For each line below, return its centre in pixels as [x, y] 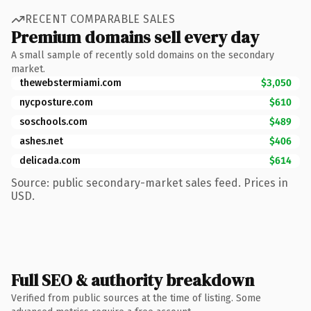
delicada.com [50, 160]
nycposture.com [56, 102]
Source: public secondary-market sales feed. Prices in [150, 183]
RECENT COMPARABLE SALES [100, 19]
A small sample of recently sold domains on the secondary [143, 55]
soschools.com [53, 121]
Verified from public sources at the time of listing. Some [136, 298]
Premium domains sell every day [135, 37]
